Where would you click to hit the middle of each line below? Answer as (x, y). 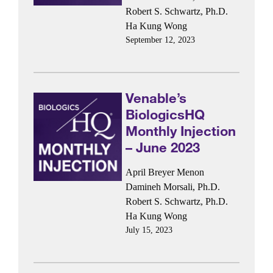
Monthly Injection (180, 130)
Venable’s (156, 97)
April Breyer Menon (165, 172)
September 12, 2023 (160, 40)
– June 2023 (162, 147)
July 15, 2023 (149, 230)
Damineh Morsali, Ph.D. (172, 187)
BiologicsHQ (165, 114)
